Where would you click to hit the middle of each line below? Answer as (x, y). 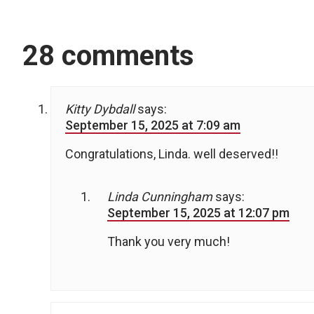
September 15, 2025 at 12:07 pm (198, 213)
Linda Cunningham (160, 197)
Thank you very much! (169, 242)
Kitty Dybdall (100, 109)
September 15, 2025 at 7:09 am (153, 125)
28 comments (108, 56)
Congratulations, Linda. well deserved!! (172, 154)
